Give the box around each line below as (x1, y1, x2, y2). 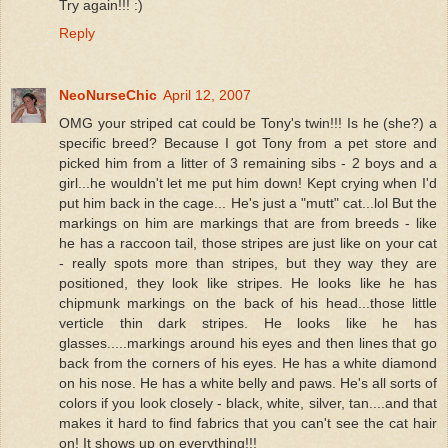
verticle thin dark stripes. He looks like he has (59, 314, 437, 331)
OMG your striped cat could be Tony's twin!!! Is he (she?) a (59, 114, 437, 131)
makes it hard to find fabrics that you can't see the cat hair (59, 414, 437, 431)
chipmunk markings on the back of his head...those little (59, 294, 437, 311)
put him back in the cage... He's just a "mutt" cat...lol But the (59, 194, 437, 211)
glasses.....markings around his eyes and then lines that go (59, 334, 437, 351)
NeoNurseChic (59, 86, 157, 103)
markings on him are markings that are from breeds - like (59, 214, 437, 231)
